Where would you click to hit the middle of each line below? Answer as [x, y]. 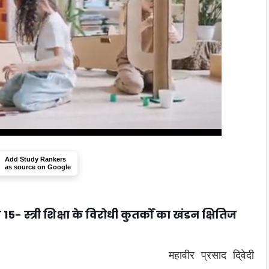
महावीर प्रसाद [201, 256]
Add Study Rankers [35, 159]
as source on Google [38, 167]
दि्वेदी [243, 256]
